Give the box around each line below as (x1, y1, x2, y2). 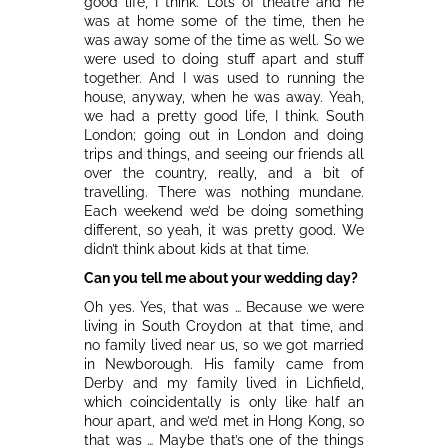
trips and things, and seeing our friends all (84, 145, 364, 162)
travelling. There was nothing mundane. (84, 183, 364, 200)
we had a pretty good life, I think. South (84, 107, 364, 124)
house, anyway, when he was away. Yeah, (84, 88, 364, 105)
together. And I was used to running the (84, 69, 364, 86)
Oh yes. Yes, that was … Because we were (84, 298, 364, 315)
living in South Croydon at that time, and (84, 317, 364, 334)
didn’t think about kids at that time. (84, 240, 309, 257)
